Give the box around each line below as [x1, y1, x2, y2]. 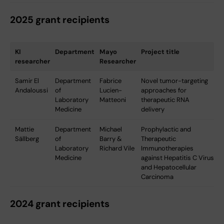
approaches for [141, 85, 186, 94]
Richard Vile [99, 143, 134, 152]
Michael [99, 124, 122, 133]
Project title [141, 47, 179, 56]
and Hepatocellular [141, 162, 196, 171]
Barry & [99, 134, 122, 143]
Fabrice [99, 76, 121, 85]
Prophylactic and [141, 124, 191, 133]
